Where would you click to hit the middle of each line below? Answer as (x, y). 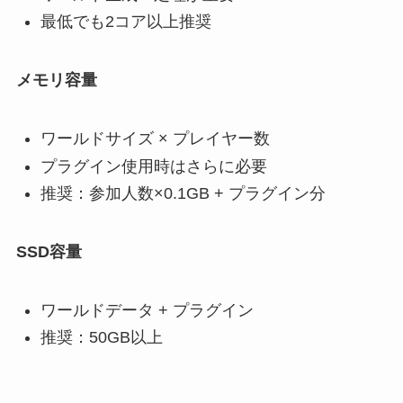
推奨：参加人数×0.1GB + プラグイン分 (183, 194)
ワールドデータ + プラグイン (147, 310)
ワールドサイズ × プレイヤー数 (155, 139)
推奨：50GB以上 (101, 338)
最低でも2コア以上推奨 (125, 22)
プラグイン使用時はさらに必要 (153, 166)
